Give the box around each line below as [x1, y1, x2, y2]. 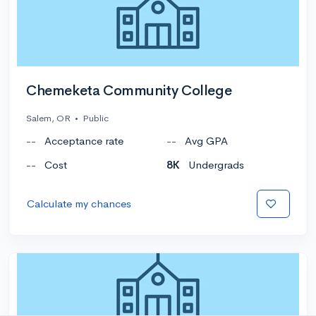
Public [83, 111, 109, 124]
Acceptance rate [44, 133, 123, 147]
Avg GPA [185, 133, 228, 147]
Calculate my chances [27, 196, 131, 210]
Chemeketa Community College [26, 81, 232, 99]
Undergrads [188, 157, 244, 171]
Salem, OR [26, 111, 71, 124]
